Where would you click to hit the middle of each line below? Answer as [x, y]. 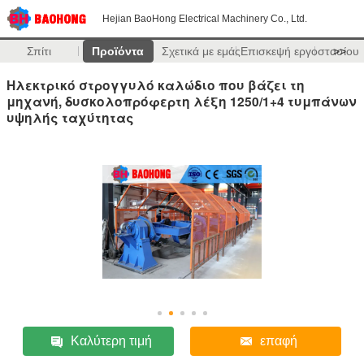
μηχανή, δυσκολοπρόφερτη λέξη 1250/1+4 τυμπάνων [182, 101]
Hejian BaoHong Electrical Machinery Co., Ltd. [205, 19]
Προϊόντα [118, 51]
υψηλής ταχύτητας [70, 117]
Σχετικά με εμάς [201, 51]
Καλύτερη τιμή [112, 340]
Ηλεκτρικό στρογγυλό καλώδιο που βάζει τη [156, 84]
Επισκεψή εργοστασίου [299, 51]
